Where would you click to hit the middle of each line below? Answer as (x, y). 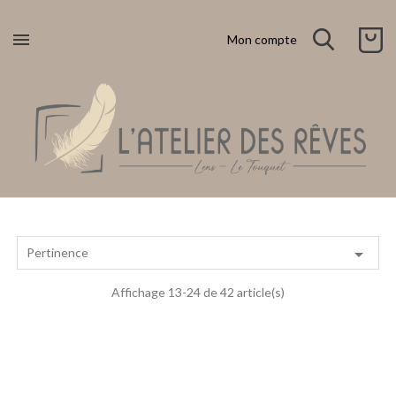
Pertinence (57, 252)
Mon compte (262, 39)
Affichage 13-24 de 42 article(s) (198, 292)
